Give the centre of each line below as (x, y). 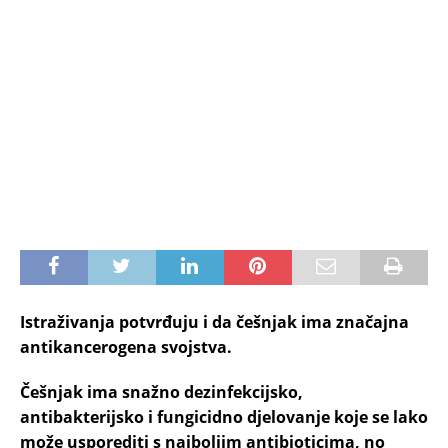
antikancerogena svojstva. (126, 346)
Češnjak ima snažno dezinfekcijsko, (161, 391)
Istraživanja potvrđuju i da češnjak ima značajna (214, 321)
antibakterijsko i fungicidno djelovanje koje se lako (224, 416)
